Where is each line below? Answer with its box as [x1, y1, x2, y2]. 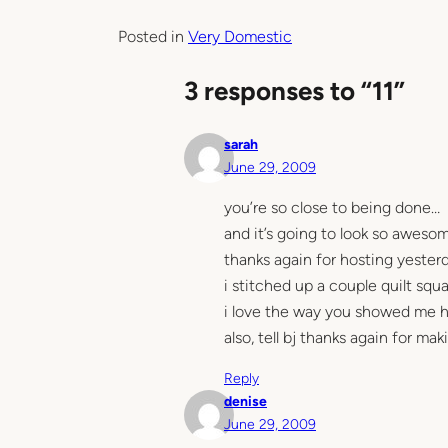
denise [224, 392, 267, 410]
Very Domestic [188, 26, 292, 46]
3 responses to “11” [184, 74, 405, 107]
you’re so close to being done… [224, 197, 440, 217]
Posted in [118, 26, 188, 46]
